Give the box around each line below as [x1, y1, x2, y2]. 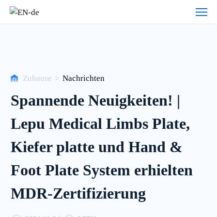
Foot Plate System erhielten [11, 161, 193, 179]
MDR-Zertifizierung [11, 185, 146, 202]
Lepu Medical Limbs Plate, [11, 115, 190, 133]
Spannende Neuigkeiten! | [11, 92, 181, 109]
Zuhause [22, 74, 52, 83]
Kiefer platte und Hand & [11, 138, 183, 156]
